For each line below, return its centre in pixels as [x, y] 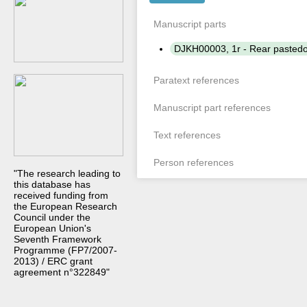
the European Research [65, 206]
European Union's [52, 228]
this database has [52, 184]
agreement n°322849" [62, 272]
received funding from [61, 195]
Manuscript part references [212, 108]
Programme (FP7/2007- [65, 250]
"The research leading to [67, 173]
